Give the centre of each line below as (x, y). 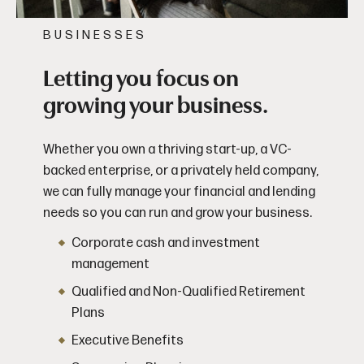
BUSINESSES (95, 35)
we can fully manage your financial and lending (179, 192)
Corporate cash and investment (165, 243)
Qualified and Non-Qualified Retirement (188, 292)
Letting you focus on (141, 78)
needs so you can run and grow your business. (177, 213)
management (110, 264)
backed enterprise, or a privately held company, (180, 171)
